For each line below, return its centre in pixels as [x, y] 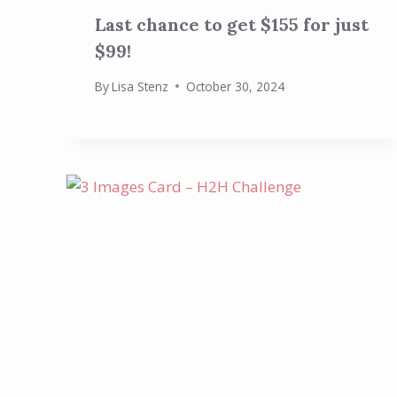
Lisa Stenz [140, 86]
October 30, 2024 [236, 86]
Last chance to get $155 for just [232, 24]
